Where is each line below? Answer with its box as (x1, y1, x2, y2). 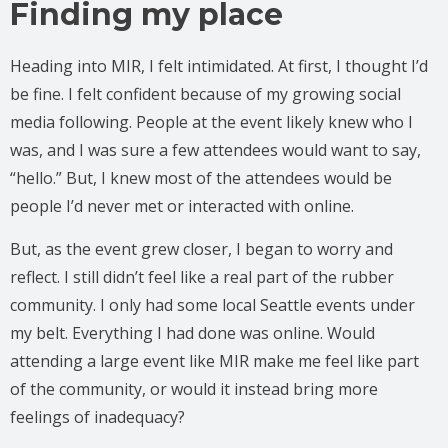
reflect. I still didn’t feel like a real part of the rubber (10, 265, 394, 288)
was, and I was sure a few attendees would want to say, (10, 138, 421, 161)
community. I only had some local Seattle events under (10, 293, 415, 316)
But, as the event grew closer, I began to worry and (10, 237, 393, 260)
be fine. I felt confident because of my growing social (10, 82, 401, 105)
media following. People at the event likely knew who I (10, 110, 413, 133)
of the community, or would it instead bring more (10, 377, 378, 400)
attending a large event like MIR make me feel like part (10, 349, 419, 372)
